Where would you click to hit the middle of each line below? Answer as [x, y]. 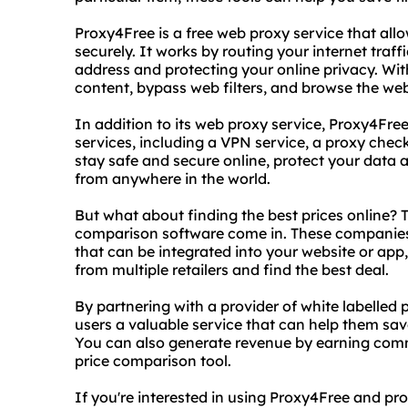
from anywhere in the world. [173, 178]
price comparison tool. [153, 361]
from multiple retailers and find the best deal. [232, 270]
